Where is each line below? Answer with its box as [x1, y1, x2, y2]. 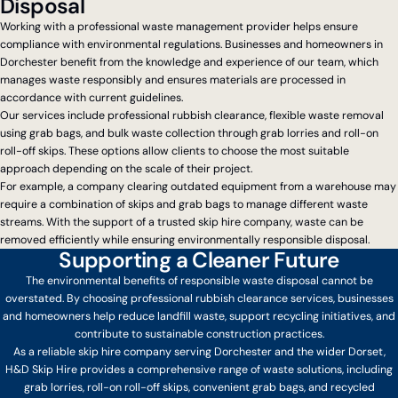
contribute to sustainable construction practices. [74, 327, 324, 342]
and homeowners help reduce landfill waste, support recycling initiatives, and [3, 309, 395, 324]
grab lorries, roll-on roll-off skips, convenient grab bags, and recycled [23, 380, 375, 395]
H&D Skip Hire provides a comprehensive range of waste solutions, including [5, 362, 393, 378]
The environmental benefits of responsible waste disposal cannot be [25, 274, 373, 289]
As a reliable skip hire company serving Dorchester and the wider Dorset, [12, 345, 386, 360]
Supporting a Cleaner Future [59, 246, 339, 275]
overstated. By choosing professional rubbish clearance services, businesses [4, 291, 394, 306]
